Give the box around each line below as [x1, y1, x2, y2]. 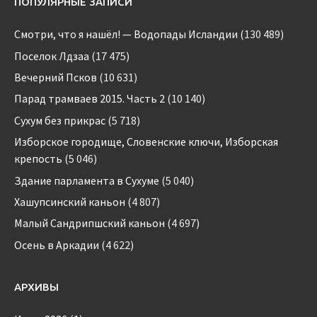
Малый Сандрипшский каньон [14, 216, 165, 231]
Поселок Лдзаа [14, 48, 89, 63]
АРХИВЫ [14, 280, 59, 293]
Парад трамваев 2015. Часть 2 [14, 91, 165, 106]
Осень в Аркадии [14, 237, 99, 252]
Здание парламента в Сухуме [14, 173, 159, 188]
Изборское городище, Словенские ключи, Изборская [14, 134, 278, 149]
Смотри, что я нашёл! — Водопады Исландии [14, 27, 238, 42]
